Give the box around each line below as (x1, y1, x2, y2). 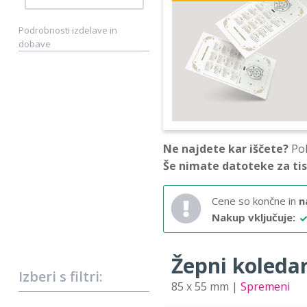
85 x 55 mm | (171, 278, 241, 294)
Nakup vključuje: (212, 210, 295, 224)
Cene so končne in (212, 193, 299, 208)
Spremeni (241, 278, 290, 294)
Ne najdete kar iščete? (163, 140, 288, 156)
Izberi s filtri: (19, 267, 103, 286)
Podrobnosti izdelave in (19, 23, 117, 36)
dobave (19, 37, 51, 50)
